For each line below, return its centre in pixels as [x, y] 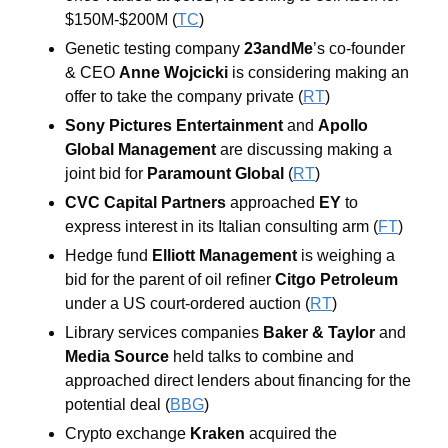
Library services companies [164, 332]
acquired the [291, 433]
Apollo [343, 125]
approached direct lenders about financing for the [238, 380]
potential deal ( [117, 404]
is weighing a [346, 255]
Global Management [140, 149]
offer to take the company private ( [184, 96]
